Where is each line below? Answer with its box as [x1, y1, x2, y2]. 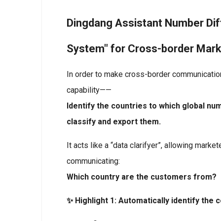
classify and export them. [67, 117, 161, 126]
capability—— [67, 85, 111, 95]
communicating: [67, 156, 120, 166]
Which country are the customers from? [67, 172, 217, 182]
